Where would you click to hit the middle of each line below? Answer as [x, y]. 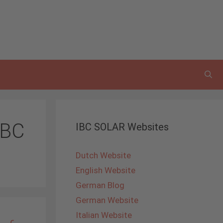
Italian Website [104, 215]
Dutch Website [103, 155]
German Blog [100, 185]
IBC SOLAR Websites [122, 127]
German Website [107, 200]
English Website [106, 170]
